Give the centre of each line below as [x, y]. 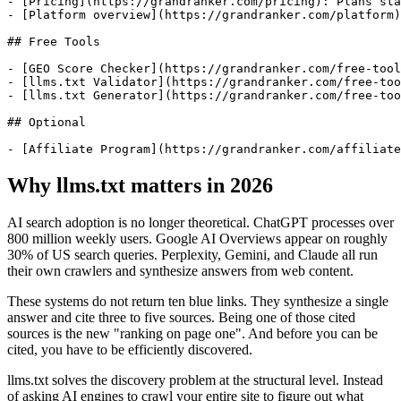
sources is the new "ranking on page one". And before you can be [192, 334]
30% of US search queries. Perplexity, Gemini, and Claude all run [192, 255]
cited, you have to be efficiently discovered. [130, 350]
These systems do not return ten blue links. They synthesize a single [198, 302]
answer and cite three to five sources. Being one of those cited [181, 318]
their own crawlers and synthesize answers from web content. [180, 271]
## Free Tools [54, 41]
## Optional [47, 122]
